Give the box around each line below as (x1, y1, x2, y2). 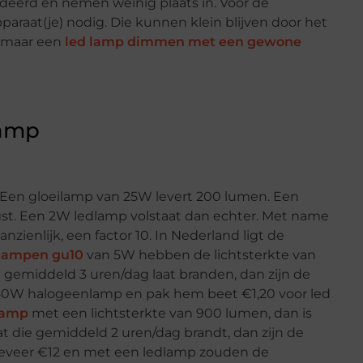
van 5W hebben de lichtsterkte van (83, 246, 316, 263)
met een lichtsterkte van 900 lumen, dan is (28, 305, 312, 321)
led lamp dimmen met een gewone (65, 34, 301, 50)
